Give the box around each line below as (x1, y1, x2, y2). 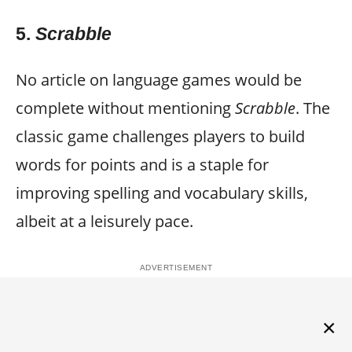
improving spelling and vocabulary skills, (16, 181, 308, 203)
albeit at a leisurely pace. (16, 210, 193, 232)
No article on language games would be (16, 68, 302, 90)
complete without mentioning (16, 97, 235, 119)
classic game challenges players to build (16, 125, 305, 147)
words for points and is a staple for (16, 153, 269, 175)
